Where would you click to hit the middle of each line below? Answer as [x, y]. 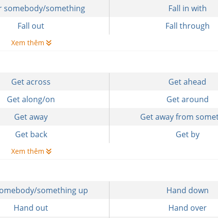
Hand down [187, 190]
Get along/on [31, 99]
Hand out [31, 208]
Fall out [31, 26]
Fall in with [187, 8]
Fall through [187, 26]
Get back [31, 134]
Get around [187, 99]
